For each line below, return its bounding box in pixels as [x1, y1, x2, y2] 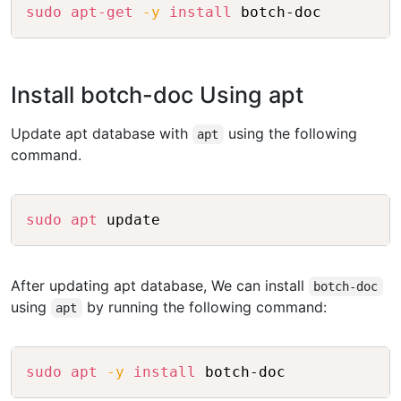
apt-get [71, 4, 133, 21]
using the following [223, 124, 357, 143]
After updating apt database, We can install [11, 277, 309, 295]
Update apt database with [11, 124, 192, 143]
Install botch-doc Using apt [11, 81, 303, 109]
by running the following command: [81, 298, 327, 317]
